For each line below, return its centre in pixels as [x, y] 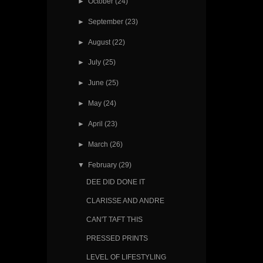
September [105, 21]
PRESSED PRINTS [117, 238]
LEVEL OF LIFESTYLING [126, 257]
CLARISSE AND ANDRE [125, 200]
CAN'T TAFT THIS [114, 219]
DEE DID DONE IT [115, 181]
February [102, 165]
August [99, 42]
